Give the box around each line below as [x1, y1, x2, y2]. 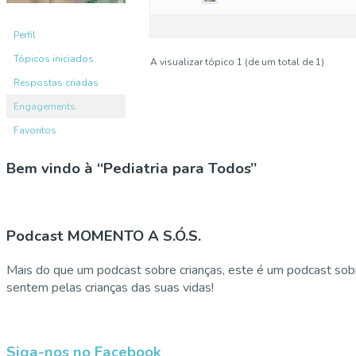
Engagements [14, 99, 75, 113]
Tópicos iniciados [14, 52, 94, 65]
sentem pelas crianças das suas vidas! [6, 279, 214, 297]
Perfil [14, 28, 36, 41]
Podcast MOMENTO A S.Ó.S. [6, 226, 201, 247]
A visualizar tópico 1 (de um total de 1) [150, 55, 324, 68]
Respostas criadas [14, 75, 99, 89]
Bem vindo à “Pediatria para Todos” [6, 157, 257, 179]
